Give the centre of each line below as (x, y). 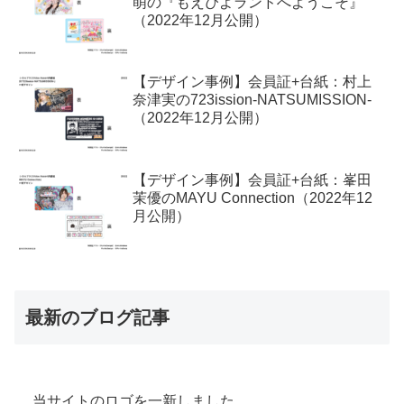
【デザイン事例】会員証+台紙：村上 (252, 82)
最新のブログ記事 (97, 317)
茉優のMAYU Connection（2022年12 (253, 197)
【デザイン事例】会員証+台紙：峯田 (252, 179)
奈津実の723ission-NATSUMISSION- (252, 100)
